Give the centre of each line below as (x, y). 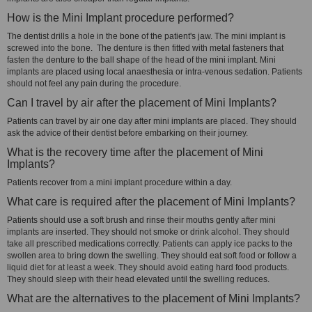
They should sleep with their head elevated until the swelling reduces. (138, 279)
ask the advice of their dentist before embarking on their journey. (127, 133)
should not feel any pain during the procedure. (96, 84)
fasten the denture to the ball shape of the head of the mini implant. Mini (141, 60)
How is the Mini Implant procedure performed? (120, 18)
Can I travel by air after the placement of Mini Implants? (142, 103)
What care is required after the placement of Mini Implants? (151, 202)
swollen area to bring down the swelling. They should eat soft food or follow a (152, 256)
